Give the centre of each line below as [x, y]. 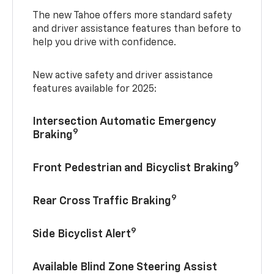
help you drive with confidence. [105, 43]
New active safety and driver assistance [123, 76]
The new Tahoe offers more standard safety [132, 16]
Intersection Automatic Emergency [125, 121]
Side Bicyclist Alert [82, 234]
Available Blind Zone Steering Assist [125, 267]
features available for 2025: [95, 89]
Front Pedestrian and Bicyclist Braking [133, 168]
